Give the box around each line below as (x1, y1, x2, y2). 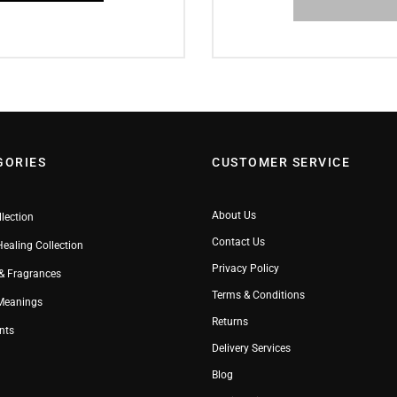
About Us (212, 208, 256, 222)
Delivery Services (212, 341, 291, 354)
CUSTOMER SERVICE (212, 154, 350, 169)
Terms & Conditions (212, 288, 305, 301)
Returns (212, 315, 248, 328)
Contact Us (212, 235, 265, 248)
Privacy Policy (212, 261, 279, 275)
